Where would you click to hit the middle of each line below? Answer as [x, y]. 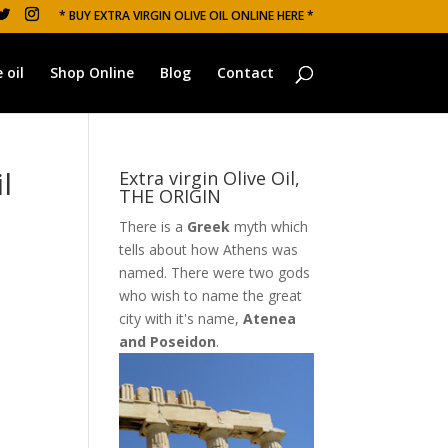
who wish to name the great [211, 295]
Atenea [270, 318]
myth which [269, 226]
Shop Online [91, 72]
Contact [245, 72]
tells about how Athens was [209, 249]
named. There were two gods [215, 272]
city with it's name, [181, 318]
